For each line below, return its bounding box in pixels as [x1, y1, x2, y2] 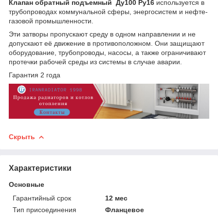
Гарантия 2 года [9, 71, 60, 79]
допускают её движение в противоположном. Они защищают [9, 39, 204, 48]
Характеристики [9, 163, 72, 172]
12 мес [105, 194, 128, 202]
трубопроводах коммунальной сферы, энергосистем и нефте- [9, 8, 208, 16]
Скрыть [9, 132, 35, 141]
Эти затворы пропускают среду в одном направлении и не [9, 30, 196, 38]
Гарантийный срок [13, 194, 71, 202]
